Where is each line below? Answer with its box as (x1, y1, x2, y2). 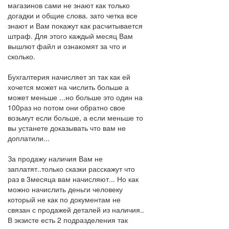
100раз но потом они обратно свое (8, 102, 125, 112)
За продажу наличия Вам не (8, 153, 103, 164)
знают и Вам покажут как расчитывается (8, 20, 143, 31)
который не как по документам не (8, 194, 121, 204)
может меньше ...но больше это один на (8, 92, 143, 102)
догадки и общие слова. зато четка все (8, 10, 138, 20)
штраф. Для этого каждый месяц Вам (8, 31, 133, 41)
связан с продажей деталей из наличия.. (8, 204, 144, 215)
